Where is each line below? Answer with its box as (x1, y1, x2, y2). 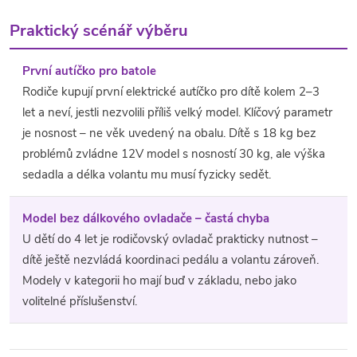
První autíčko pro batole (22, 63, 156, 80)
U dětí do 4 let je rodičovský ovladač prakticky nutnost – (22, 231, 318, 248)
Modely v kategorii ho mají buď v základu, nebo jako (22, 273, 296, 289)
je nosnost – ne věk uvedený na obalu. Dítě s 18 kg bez (22, 125, 316, 142)
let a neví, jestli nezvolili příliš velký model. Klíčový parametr (22, 104, 332, 121)
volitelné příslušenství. (22, 293, 137, 310)
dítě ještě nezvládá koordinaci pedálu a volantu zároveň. (22, 252, 319, 269)
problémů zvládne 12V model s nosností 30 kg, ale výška (22, 146, 325, 163)
